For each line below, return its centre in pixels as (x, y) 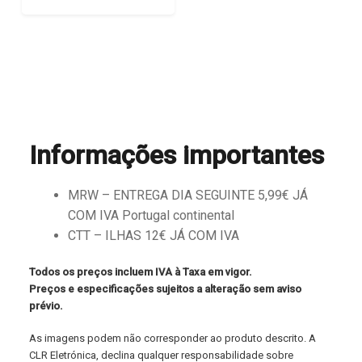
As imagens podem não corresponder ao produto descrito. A (173, 338)
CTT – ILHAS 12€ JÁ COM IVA (154, 235)
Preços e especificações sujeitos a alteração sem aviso (165, 289)
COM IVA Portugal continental (151, 215)
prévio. (46, 306)
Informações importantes (177, 156)
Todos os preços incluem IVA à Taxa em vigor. (141, 272)
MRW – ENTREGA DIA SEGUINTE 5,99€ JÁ (188, 195)
